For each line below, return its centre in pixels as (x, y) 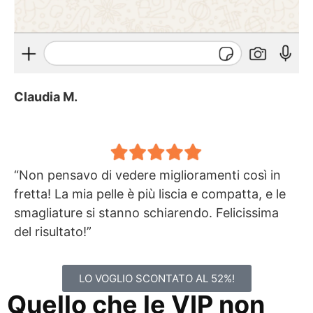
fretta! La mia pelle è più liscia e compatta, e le (150, 194)
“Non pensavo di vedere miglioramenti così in (147, 175)
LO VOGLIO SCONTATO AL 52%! (156, 278)
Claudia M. (46, 96)
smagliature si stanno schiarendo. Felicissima (146, 212)
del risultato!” (53, 231)
